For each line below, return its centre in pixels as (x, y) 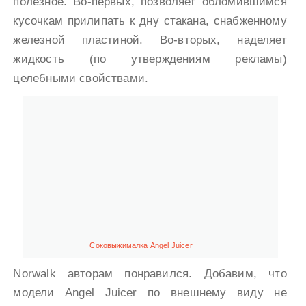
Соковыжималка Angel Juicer (141, 246)
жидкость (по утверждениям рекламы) (150, 59)
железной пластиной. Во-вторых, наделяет (150, 40)
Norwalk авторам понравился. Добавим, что (150, 274)
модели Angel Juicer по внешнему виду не (150, 293)
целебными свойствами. (81, 78)
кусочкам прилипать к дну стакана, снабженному (150, 20)
